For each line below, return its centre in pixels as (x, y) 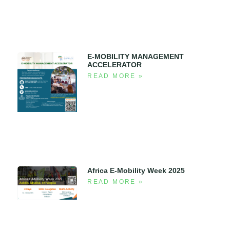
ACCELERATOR (115, 64)
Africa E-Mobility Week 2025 (136, 171)
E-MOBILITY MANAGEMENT (136, 56)
